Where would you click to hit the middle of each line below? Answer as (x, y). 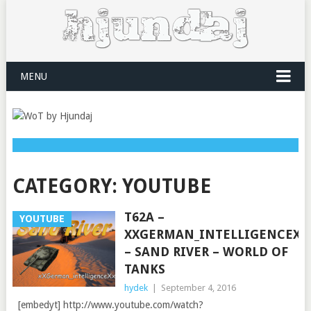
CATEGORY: (67, 186)
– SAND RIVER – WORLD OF (206, 252)
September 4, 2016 (198, 288)
